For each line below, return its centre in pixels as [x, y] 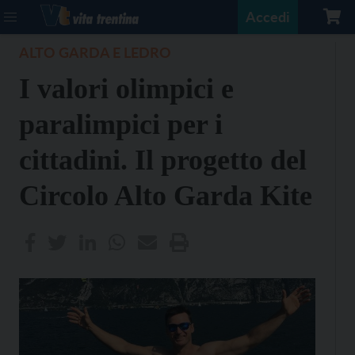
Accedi [268, 17]
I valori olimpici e [126, 89]
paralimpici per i [121, 124]
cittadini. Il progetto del [163, 160]
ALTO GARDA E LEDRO [95, 52]
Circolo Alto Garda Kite [166, 196]
